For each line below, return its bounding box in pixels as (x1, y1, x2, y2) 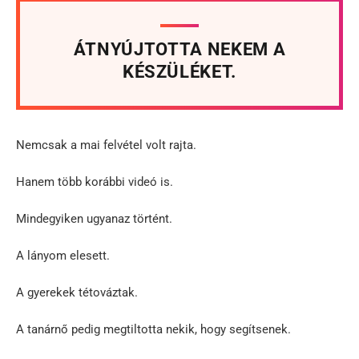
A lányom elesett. (16, 248, 110, 263)
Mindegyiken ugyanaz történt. (16, 211, 172, 226)
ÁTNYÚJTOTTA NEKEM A (73, 38, 286, 59)
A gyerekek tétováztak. (16, 284, 138, 300)
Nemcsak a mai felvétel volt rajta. (16, 137, 196, 152)
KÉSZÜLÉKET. (122, 61, 237, 82)
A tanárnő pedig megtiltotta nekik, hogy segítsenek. (16, 321, 291, 337)
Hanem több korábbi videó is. (16, 174, 173, 189)
